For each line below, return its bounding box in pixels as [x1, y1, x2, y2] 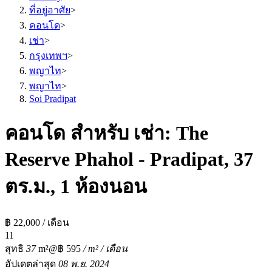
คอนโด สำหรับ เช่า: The [5, 122, 208, 144]
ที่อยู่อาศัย [29, 5, 70, 15]
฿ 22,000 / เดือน [5, 217, 69, 228]
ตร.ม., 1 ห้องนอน [5, 175, 147, 198]
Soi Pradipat [29, 93, 76, 104]
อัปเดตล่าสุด [5, 258, 58, 269]
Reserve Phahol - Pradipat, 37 [5, 148, 253, 171]
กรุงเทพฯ [29, 50, 67, 61]
